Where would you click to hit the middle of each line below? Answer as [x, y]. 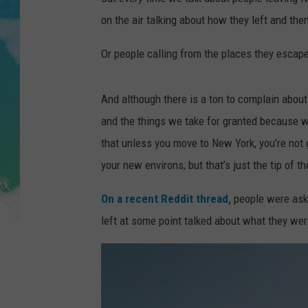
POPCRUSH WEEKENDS [220, 109]
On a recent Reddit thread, [166, 199]
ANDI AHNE [196, 41]
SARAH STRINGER [210, 75]
